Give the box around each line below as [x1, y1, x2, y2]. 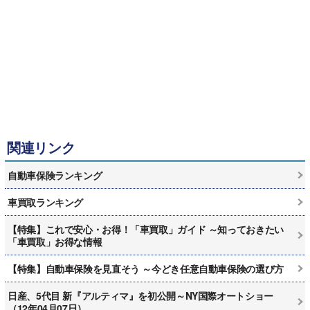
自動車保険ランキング [8, 167, 102, 182]
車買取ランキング [8, 194, 83, 209]
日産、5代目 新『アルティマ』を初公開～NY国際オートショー [8, 288, 273, 302]
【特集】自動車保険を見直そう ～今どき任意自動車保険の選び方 [8, 261, 284, 275]
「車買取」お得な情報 [8, 234, 102, 248]
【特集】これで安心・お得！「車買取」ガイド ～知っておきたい [8, 221, 284, 236]
